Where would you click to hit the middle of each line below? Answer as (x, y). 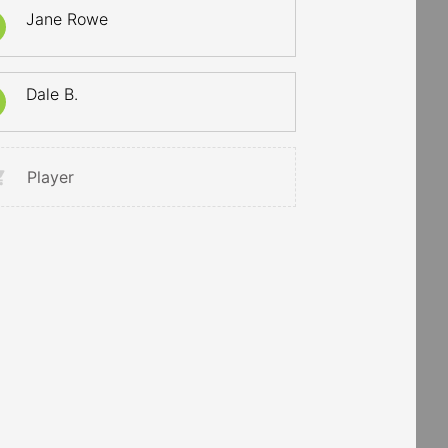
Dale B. (52, 94)
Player (51, 177)
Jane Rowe (67, 19)
